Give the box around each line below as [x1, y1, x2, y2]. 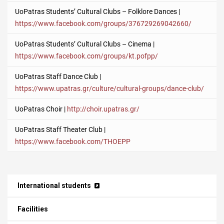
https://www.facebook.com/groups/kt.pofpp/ [15, 52, 158, 60]
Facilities [17, 205, 48, 213]
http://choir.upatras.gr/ [67, 105, 139, 113]
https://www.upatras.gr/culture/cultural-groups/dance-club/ [15, 84, 204, 93]
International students [17, 181, 91, 190]
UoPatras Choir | [15, 105, 67, 113]
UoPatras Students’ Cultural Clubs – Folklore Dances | [15, 7, 180, 16]
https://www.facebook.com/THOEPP [15, 137, 130, 146]
